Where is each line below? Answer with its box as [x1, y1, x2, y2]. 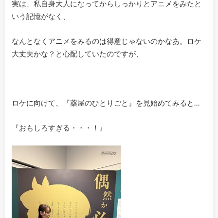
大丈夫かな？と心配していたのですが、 [11, 49, 143, 58]
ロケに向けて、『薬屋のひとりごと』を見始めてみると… [11, 98, 200, 108]
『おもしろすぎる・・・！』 [11, 123, 107, 132]
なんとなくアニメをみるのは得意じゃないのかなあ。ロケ [11, 36, 201, 45]
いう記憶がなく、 [11, 12, 70, 21]
